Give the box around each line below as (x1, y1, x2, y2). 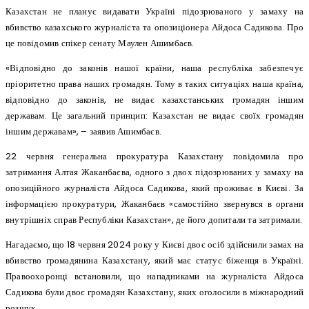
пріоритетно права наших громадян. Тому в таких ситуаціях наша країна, (6, 77, 303, 91)
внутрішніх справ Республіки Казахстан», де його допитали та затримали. (6, 213, 303, 227)
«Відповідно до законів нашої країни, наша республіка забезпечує (6, 61, 303, 75)
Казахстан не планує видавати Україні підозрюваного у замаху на (6, 5, 303, 19)
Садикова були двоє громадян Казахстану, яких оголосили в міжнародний (6, 286, 303, 299)
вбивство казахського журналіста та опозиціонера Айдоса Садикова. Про (6, 21, 303, 34)
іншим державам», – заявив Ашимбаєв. (6, 125, 161, 139)
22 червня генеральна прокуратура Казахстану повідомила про (6, 150, 303, 163)
